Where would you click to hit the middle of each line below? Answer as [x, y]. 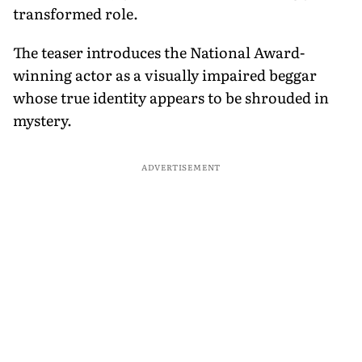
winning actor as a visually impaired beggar [165, 74]
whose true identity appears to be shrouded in [171, 97]
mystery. [42, 120]
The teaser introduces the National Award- [159, 52]
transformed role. [76, 13]
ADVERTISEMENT [181, 166]
